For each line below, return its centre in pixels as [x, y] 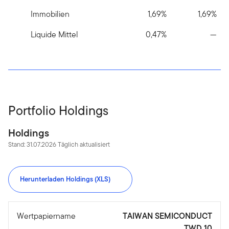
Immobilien [50, 14]
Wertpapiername [46, 216]
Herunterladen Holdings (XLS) [65, 179]
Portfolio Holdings [58, 111]
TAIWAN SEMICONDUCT [167, 216]
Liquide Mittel [54, 35]
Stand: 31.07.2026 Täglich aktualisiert [59, 145]
